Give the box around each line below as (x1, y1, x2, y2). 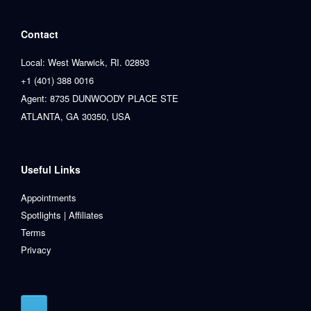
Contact (21, 27, 58, 42)
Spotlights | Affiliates (21, 208, 103, 222)
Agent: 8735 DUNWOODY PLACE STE (21, 92, 178, 106)
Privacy (21, 243, 51, 257)
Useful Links (21, 162, 81, 177)
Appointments (21, 191, 76, 205)
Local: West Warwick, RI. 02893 (21, 56, 149, 69)
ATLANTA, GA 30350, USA (21, 110, 131, 124)
